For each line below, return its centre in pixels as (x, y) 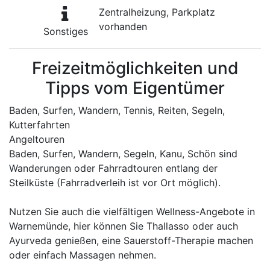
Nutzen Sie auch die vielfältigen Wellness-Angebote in (132, 212)
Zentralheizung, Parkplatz (157, 12)
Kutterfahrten (39, 125)
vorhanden (123, 27)
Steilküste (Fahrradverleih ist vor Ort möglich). (115, 183)
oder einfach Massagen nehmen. (83, 255)
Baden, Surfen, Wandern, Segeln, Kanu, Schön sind (123, 154)
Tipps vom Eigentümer (135, 88)
